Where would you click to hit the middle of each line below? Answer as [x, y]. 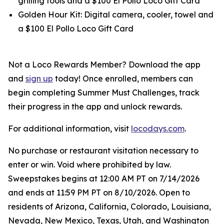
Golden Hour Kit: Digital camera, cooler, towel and [116, 14]
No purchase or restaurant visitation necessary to [103, 150]
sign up [39, 78]
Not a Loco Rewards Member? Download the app [104, 64]
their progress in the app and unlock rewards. [95, 106]
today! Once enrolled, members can [123, 78]
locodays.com [158, 128]
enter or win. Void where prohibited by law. [89, 164]
